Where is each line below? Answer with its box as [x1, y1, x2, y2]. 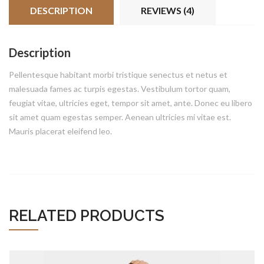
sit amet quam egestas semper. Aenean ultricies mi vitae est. [9, 112, 231, 122]
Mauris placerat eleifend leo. [9, 126, 112, 136]
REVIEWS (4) [141, 5, 194, 16]
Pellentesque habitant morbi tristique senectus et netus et [9, 70, 227, 80]
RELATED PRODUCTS [9, 207, 164, 225]
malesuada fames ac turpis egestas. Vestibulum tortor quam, [9, 84, 230, 94]
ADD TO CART [104, 157, 160, 167]
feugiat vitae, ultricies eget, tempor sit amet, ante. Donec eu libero [9, 98, 252, 108]
